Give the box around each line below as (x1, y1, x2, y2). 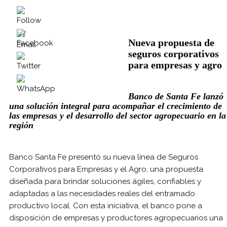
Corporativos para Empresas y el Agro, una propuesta (9, 165, 203, 174)
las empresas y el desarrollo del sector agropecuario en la (9, 110, 226, 121)
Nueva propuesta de (128, 36, 214, 48)
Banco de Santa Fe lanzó (128, 91, 223, 101)
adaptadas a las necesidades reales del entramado (9, 189, 195, 199)
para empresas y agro (128, 59, 222, 70)
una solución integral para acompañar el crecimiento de (9, 100, 222, 111)
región (9, 120, 33, 130)
